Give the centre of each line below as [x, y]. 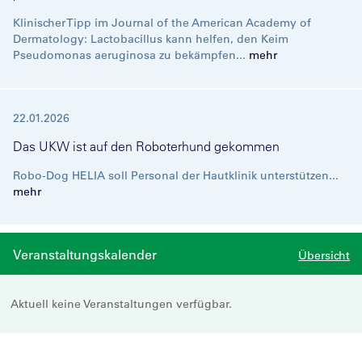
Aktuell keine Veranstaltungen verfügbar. [121, 304]
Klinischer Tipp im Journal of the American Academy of [162, 23]
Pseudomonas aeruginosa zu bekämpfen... [131, 55]
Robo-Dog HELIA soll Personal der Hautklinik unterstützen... [176, 175]
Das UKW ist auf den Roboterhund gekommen [146, 146]
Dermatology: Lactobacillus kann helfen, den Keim [151, 39]
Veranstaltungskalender [85, 255]
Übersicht [324, 255]
